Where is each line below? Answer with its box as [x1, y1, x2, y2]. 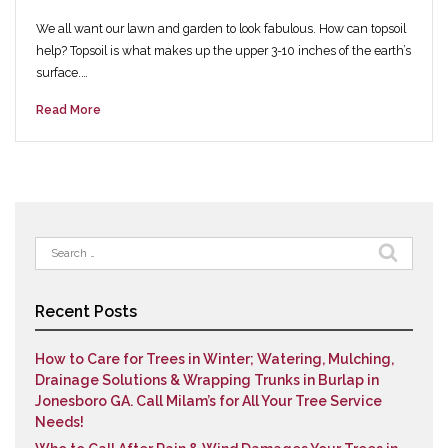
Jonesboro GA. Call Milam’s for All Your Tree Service [35, 393, 382, 409]
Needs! [35, 414, 84, 430]
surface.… [36, 65, 88, 80]
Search [34, 238, 78, 254]
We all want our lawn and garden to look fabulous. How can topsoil [36, 21, 406, 36]
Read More [36, 102, 101, 117]
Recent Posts [35, 302, 137, 321]
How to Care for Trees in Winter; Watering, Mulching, [35, 351, 394, 367]
